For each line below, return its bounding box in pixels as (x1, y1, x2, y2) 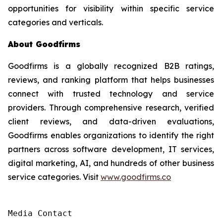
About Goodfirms (8, 39, 80, 50)
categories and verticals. (8, 17, 103, 28)
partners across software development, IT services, (8, 144, 214, 155)
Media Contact (8, 209, 72, 219)
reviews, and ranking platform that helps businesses (8, 75, 214, 85)
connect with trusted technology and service (8, 89, 214, 99)
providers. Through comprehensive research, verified (8, 103, 214, 113)
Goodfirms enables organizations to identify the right (8, 130, 214, 141)
